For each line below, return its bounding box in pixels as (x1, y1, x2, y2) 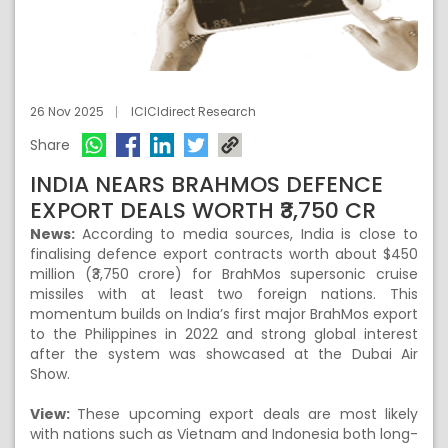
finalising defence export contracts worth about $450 (30, 244, 418, 264)
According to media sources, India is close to (81, 224, 418, 244)
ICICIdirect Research (131, 103, 256, 120)
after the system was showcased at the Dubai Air (30, 344, 418, 364)
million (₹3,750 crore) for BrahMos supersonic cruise (30, 264, 418, 284)
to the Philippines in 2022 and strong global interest (30, 324, 418, 344)
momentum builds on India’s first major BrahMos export (30, 304, 418, 324)
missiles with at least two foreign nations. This (30, 284, 418, 304)
